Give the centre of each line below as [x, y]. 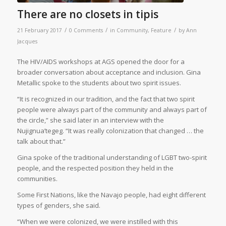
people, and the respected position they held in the [95, 168]
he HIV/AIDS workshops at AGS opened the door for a [102, 62]
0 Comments [86, 31]
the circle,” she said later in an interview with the [90, 120]
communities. [37, 179]
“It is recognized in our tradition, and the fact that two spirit [106, 99]
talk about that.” [41, 142]
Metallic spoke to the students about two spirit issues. [99, 83]
